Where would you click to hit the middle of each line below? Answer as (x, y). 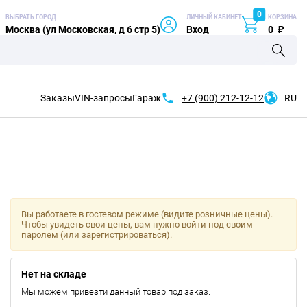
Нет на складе (53, 274)
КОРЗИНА (282, 17)
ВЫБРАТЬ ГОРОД (31, 17)
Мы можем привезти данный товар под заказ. (115, 292)
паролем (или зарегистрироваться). (96, 235)
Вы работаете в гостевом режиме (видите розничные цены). (147, 214)
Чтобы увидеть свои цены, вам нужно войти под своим (137, 224)
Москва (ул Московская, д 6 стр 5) (83, 29)
